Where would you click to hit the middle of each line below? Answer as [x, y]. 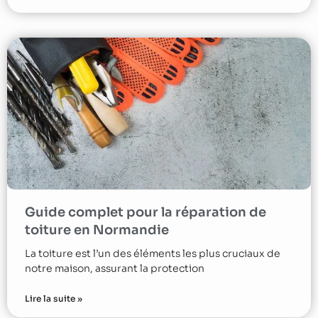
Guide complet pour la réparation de [146, 212]
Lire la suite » [54, 298]
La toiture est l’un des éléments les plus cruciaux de [153, 253]
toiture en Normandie [97, 230]
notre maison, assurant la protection [115, 268]
